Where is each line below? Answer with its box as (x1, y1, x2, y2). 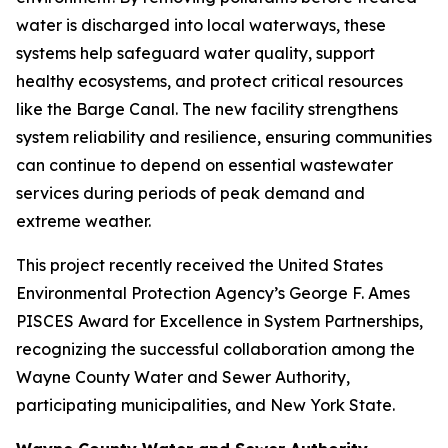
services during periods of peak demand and (16, 183, 365, 203)
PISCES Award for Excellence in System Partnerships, (16, 311, 423, 331)
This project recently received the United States (16, 255, 383, 275)
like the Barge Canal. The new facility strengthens (16, 99, 398, 119)
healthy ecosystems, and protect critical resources (16, 71, 403, 91)
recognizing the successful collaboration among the (16, 339, 415, 359)
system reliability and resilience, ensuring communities (16, 127, 432, 147)
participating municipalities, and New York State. (16, 395, 395, 415)
